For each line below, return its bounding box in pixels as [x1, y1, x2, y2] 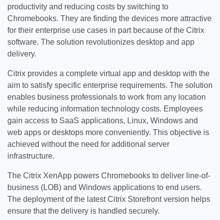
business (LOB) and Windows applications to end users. [7, 183, 202, 192]
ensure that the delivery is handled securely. [7, 207, 160, 215]
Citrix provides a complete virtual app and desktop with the [7, 69, 210, 78]
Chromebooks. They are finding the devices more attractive [7, 14, 212, 23]
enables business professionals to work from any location [7, 93, 206, 101]
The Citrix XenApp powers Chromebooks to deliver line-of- [7, 171, 210, 180]
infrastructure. [7, 152, 55, 160]
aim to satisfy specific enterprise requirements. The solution [7, 81, 213, 89]
